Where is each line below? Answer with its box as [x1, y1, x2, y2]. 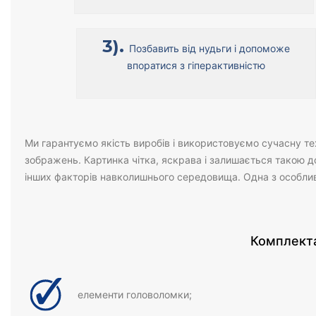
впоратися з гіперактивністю [126, 59, 265, 71]
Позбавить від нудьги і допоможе [128, 42, 290, 54]
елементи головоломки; [78, 288, 192, 300]
